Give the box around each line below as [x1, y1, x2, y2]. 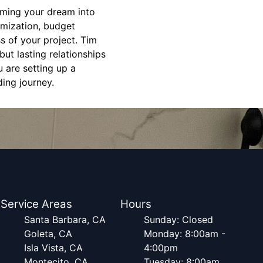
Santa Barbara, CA [24, 214, 106, 225]
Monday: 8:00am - [143, 228, 225, 240]
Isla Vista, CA [24, 242, 83, 254]
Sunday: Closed [143, 214, 213, 225]
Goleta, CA [24, 228, 73, 240]
